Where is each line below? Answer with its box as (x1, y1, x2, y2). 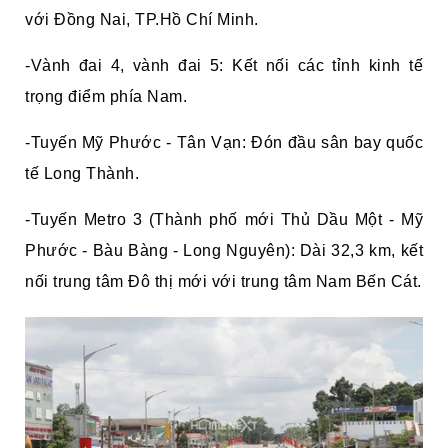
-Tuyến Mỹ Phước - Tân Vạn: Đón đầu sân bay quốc (25, 134, 423, 152)
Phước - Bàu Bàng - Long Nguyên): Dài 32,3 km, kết (25, 242, 423, 260)
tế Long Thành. (25, 165, 139, 183)
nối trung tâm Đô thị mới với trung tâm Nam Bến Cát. (25, 273, 422, 291)
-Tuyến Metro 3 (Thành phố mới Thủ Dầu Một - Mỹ (25, 211, 423, 229)
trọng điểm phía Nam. (25, 88, 187, 106)
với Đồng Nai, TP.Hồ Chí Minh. (25, 11, 259, 29)
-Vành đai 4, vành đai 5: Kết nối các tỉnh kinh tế (25, 57, 423, 75)
